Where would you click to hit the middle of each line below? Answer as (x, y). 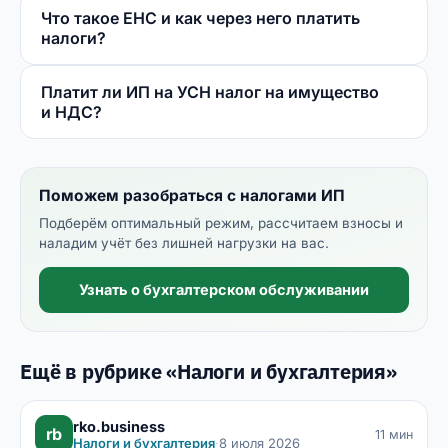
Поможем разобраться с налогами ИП (192, 196)
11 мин (394, 434)
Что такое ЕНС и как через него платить (200, 18)
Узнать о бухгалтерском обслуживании (224, 290)
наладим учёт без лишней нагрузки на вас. (184, 243)
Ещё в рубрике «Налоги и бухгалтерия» (208, 372)
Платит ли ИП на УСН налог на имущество (210, 92)
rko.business (119, 426)
